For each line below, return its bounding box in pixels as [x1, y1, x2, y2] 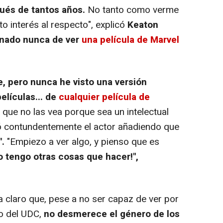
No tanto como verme [85, 2, 179, 17]
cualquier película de [59, 90, 150, 104]
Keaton [127, 17, 158, 32]
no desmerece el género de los [44, 207, 180, 221]
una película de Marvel [82, 32, 179, 47]
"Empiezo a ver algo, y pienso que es [4, 134, 159, 149]
